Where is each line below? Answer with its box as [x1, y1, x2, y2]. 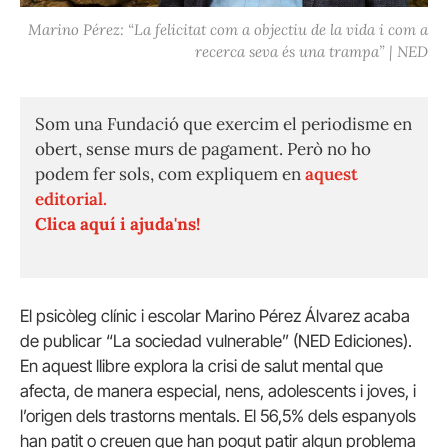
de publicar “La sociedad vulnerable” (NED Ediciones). [20, 331, 412, 352]
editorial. [35, 188, 107, 211]
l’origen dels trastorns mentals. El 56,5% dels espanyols [20, 406, 416, 427]
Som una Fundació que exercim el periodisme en [35, 113, 412, 136]
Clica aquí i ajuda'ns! [35, 213, 200, 236]
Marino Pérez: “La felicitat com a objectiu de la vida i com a [28, 20, 428, 40]
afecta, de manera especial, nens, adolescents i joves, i [20, 381, 416, 402]
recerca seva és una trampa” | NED [195, 42, 428, 62]
